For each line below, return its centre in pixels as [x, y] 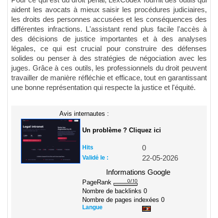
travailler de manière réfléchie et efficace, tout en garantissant [109, 78]
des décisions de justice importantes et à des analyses [109, 39]
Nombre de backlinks [113, 191]
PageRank [98, 182]
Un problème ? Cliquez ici [122, 130]
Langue [92, 208]
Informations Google [138, 172]
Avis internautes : [84, 113]
